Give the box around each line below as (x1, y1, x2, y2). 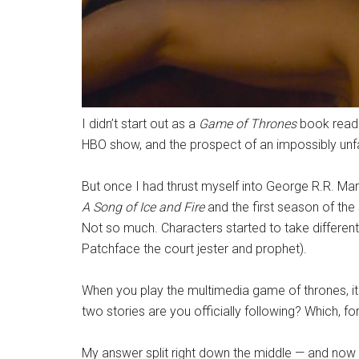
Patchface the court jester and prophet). (82, 241, 307, 256)
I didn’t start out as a (82, 116, 199, 131)
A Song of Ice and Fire (82, 200, 204, 215)
